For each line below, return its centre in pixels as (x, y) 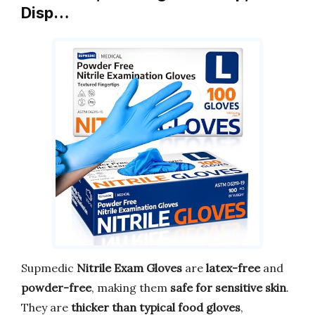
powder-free (56, 287)
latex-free (233, 268)
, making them (131, 287)
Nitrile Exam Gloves (129, 268)
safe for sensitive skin (228, 287)
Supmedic (49, 268)
